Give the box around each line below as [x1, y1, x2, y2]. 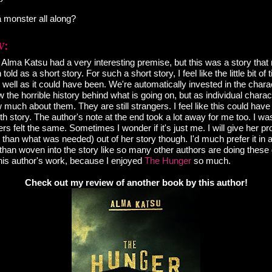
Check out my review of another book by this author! [24, 177, 248, 188]
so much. [191, 155, 231, 166]
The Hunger [144, 155, 191, 166]
